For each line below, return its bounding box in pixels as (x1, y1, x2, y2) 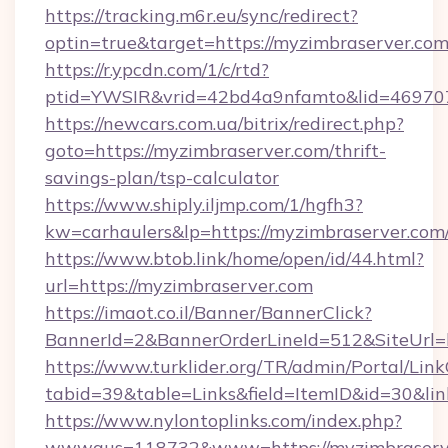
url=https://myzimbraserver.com (45, 274, 313, 297)
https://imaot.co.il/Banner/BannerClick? (45, 301, 372, 324)
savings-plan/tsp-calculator (45, 166, 279, 189)
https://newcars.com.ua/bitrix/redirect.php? (45, 112, 404, 135)
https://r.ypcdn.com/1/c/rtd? (45, 58, 269, 81)
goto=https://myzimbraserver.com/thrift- (45, 139, 386, 162)
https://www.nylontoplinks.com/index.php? (45, 409, 402, 432)
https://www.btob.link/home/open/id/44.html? (45, 247, 424, 270)
